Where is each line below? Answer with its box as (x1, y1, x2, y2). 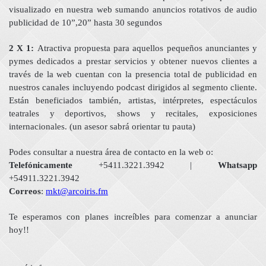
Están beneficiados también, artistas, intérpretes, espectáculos (9, 95, 257, 105)
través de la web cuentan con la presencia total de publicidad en (9, 69, 257, 79)
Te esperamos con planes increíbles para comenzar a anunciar (9, 211, 257, 221)
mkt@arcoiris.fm (46, 186, 108, 196)
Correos (9, 186, 41, 196)
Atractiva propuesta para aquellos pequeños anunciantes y (37, 43, 258, 53)
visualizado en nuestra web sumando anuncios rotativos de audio (9, 4, 257, 14)
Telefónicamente (9, 160, 72, 170)
